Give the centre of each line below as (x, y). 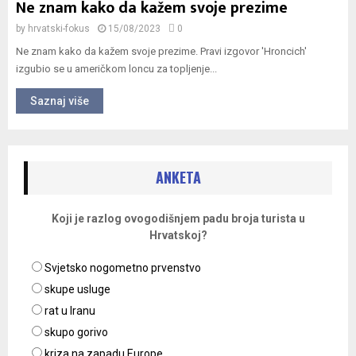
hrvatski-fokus (59, 29)
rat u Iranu (70, 311)
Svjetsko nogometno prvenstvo (123, 268)
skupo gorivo (76, 332)
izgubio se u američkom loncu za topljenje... (116, 69)
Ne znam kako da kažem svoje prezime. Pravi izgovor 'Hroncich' (161, 51)
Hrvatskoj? (178, 235)
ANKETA (178, 177)
